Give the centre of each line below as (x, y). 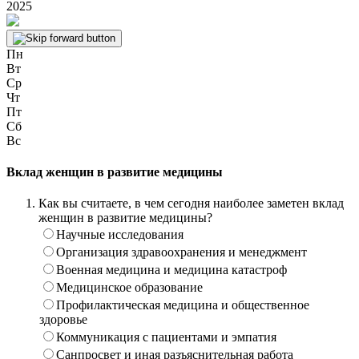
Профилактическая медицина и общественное (183, 305)
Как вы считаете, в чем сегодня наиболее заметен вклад (191, 204)
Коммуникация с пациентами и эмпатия (166, 337)
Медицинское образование (129, 288)
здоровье (63, 320)
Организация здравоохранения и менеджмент (182, 252)
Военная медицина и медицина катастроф (171, 270)
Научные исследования (120, 235)
